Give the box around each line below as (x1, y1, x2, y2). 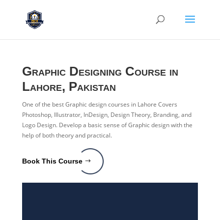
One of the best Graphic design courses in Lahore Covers (22, 100, 177, 109)
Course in (121, 64, 178, 79)
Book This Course (22, 157, 82, 165)
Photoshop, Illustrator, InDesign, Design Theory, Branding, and (22, 110, 192, 119)
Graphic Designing (22, 64, 122, 79)
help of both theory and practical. (22, 131, 112, 139)
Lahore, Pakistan (22, 79, 116, 94)
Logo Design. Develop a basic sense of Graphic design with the (22, 121, 192, 129)
